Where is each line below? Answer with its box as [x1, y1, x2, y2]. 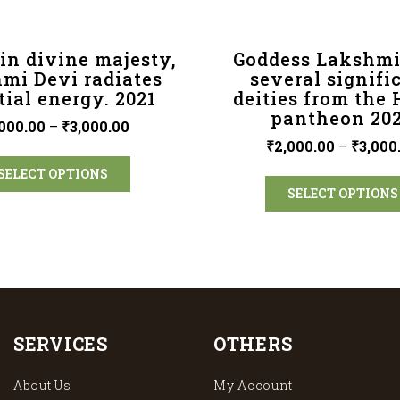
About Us [13, 377, 71, 395]
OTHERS [213, 332, 293, 356]
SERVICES [13, 332, 108, 356]
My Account [213, 377, 293, 395]
